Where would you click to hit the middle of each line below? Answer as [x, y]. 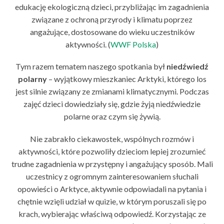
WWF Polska [133, 44]
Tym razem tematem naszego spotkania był [91, 66]
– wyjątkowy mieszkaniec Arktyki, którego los [126, 79]
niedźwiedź [187, 66]
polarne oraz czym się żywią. [112, 116]
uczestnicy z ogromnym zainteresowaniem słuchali [112, 176]
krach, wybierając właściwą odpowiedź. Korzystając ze [112, 213]
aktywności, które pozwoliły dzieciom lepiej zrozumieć [112, 151]
